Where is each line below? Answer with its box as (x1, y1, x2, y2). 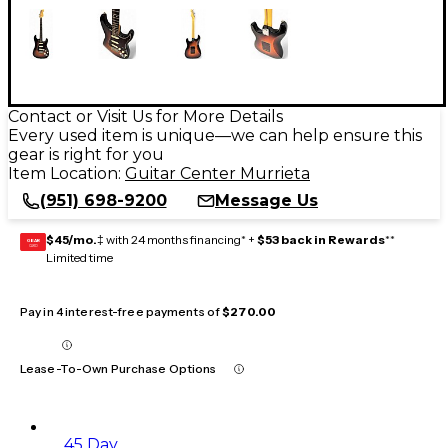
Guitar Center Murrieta (125, 163, 310, 183)
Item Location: (8, 163, 125, 183)
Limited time (46, 249, 113, 265)
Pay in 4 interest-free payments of (20, 303, 223, 319)
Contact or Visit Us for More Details (8, 106, 283, 126)
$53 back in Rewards (257, 231, 385, 247)
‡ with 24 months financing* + (97, 231, 257, 247)
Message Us (215, 190, 318, 210)
